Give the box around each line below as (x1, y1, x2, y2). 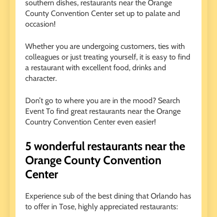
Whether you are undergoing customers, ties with (25, 42, 185, 51)
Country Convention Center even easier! (25, 117, 156, 127)
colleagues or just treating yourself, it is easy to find (25, 52, 190, 62)
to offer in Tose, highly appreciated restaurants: (25, 202, 178, 212)
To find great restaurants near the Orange (44, 107, 181, 116)
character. (25, 74, 57, 83)
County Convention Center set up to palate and (25, 9, 180, 18)
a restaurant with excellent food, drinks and (25, 63, 166, 73)
